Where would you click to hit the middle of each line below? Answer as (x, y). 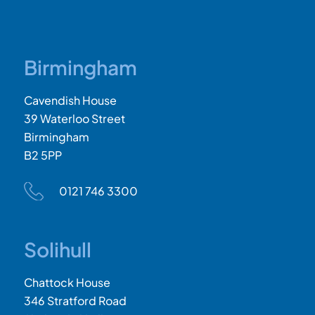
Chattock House (67, 282)
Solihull (57, 249)
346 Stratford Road (75, 300)
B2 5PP (43, 155)
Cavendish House (70, 100)
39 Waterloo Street (74, 118)
